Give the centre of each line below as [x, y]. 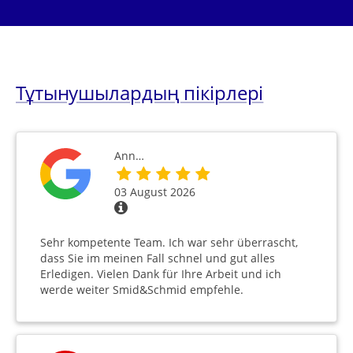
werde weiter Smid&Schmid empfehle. [142, 289]
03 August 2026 [155, 191]
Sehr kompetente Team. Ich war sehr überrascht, [169, 242]
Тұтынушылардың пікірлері [140, 92]
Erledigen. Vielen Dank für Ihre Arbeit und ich [161, 273]
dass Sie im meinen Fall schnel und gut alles [158, 258]
